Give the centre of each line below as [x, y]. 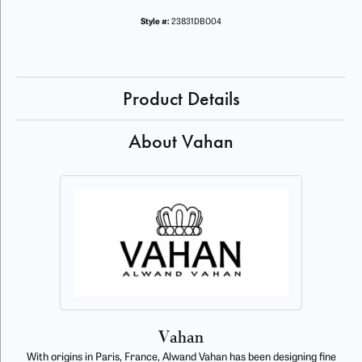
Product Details [181, 99]
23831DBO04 [196, 23]
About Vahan [181, 142]
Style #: [155, 23]
